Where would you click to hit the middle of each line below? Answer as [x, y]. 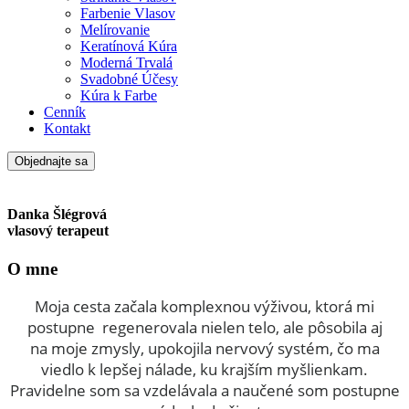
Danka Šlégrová [57, 215]
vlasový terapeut [58, 231]
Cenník [65, 112]
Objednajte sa [51, 161]
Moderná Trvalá [126, 63]
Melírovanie [115, 30]
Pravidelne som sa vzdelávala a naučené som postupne [204, 391]
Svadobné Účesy [129, 79]
